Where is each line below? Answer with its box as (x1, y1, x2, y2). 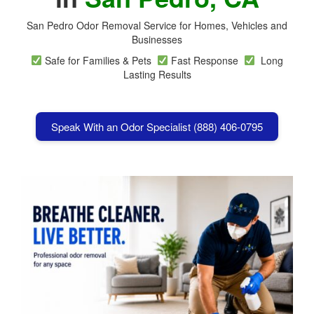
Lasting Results (123, 67, 191, 81)
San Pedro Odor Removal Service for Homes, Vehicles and (27, 18, 287, 32)
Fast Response (168, 53, 244, 67)
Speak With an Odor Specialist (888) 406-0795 (51, 119, 263, 134)
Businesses (132, 32, 182, 46)
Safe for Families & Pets (42, 53, 158, 67)
